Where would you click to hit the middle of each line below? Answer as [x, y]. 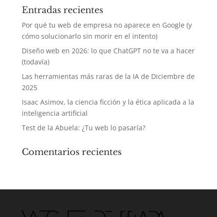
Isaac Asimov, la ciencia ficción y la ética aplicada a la [108, 102]
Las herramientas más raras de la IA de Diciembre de [108, 76]
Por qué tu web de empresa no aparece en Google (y [107, 25]
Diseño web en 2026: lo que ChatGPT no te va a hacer [108, 51]
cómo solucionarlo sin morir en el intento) [89, 36]
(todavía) [35, 62]
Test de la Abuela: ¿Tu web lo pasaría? [83, 128]
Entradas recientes [62, 10]
